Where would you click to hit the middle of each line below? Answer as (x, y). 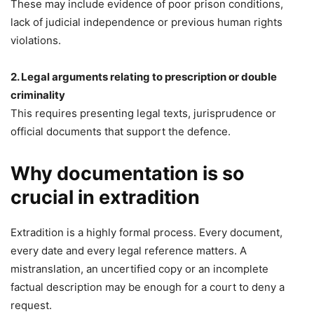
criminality (38, 95)
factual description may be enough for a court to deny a (148, 287)
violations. (36, 41)
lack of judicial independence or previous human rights (146, 22)
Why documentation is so (128, 174)
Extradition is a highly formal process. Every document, (146, 233)
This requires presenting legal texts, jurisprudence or (143, 114)
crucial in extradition (105, 198)
